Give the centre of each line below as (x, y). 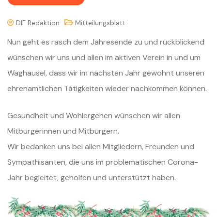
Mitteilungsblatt (100, 23)
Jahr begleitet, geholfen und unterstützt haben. (92, 177)
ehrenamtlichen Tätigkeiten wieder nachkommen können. (107, 88)
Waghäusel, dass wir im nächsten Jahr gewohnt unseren (106, 73)
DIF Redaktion (37, 23)
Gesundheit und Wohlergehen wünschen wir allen (94, 115)
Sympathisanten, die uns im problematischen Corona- (103, 162)
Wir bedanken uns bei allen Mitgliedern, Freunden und (101, 146)
